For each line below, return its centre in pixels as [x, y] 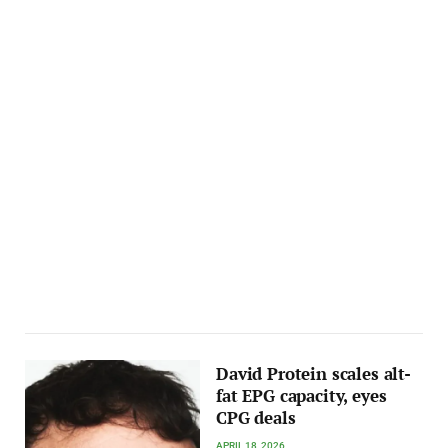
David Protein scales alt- [313, 373]
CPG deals [256, 417]
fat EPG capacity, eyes [301, 395]
